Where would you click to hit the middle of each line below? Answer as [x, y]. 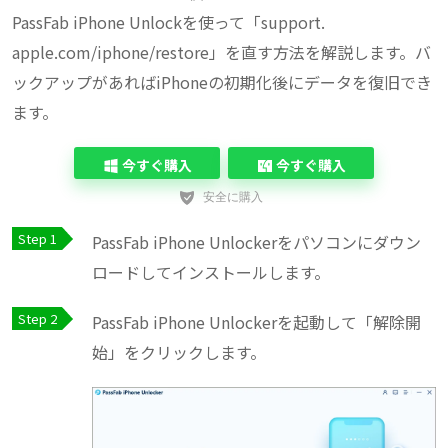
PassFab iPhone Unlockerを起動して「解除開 [256, 322]
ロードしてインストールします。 [211, 272]
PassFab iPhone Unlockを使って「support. [168, 22]
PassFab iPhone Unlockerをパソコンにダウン [256, 242]
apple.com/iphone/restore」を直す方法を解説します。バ [221, 52]
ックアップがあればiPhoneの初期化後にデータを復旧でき [222, 82]
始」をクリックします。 [179, 352]
